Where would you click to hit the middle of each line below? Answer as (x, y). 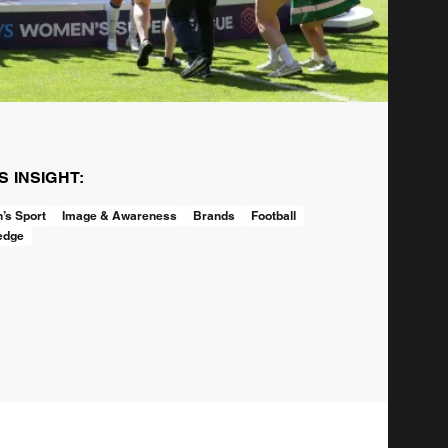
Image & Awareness (119, 215)
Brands (213, 215)
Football (273, 215)
